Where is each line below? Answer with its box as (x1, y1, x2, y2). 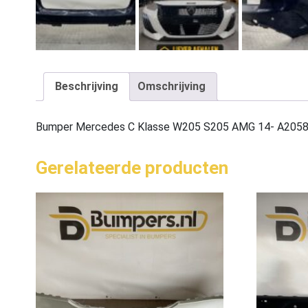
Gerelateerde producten (36, 157, 228, 179)
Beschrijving (55, 80, 118, 93)
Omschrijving (137, 80, 206, 93)
